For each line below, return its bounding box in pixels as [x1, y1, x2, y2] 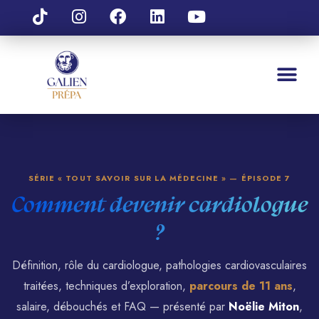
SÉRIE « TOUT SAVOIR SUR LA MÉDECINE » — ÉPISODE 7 [28, 172, 291, 184]
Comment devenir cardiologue [11, 192, 308, 217]
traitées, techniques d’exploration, [23, 278, 189, 294]
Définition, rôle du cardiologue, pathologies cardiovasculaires [12, 257, 307, 273]
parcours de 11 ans [189, 278, 293, 294]
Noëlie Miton [229, 298, 299, 315]
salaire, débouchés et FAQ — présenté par [16, 298, 229, 315]
